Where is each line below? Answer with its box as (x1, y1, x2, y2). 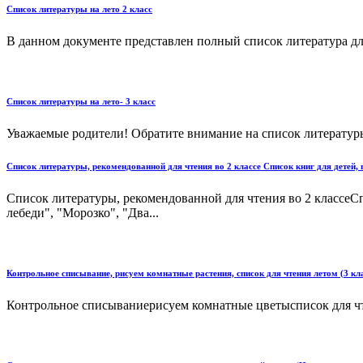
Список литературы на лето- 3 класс (6, 96, 156, 106)
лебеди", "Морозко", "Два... (6, 205, 159, 220)
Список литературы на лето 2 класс (6, 3, 152, 14)
